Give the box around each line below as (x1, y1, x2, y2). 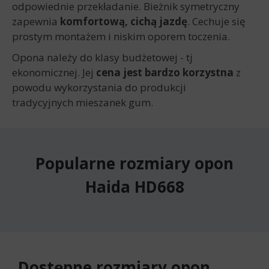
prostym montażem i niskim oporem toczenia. (12, 29, 232, 43)
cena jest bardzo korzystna (96, 65, 234, 79)
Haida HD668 (85, 176, 184, 198)
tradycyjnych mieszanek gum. (12, 95, 158, 109)
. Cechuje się (187, 14, 246, 28)
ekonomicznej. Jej (12, 65, 96, 79)
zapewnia (12, 14, 60, 28)
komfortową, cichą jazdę (60, 14, 187, 28)
